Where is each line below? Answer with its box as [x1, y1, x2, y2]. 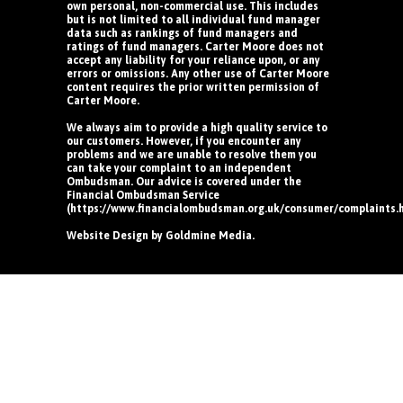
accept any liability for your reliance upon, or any [67, 54, 320, 67]
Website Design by [67, 229, 166, 243]
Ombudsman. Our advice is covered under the [67, 175, 301, 189]
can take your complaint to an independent [67, 162, 291, 175]
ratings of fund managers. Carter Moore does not [67, 40, 324, 54]
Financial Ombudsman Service [67, 189, 219, 202]
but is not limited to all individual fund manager [67, 13, 320, 27]
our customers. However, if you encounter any [67, 135, 301, 148]
